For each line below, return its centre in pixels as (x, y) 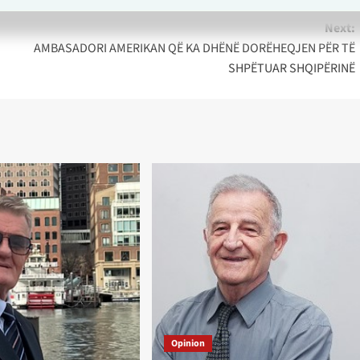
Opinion (188, 344)
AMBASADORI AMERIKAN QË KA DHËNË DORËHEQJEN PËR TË (194, 49)
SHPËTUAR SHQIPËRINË (291, 69)
